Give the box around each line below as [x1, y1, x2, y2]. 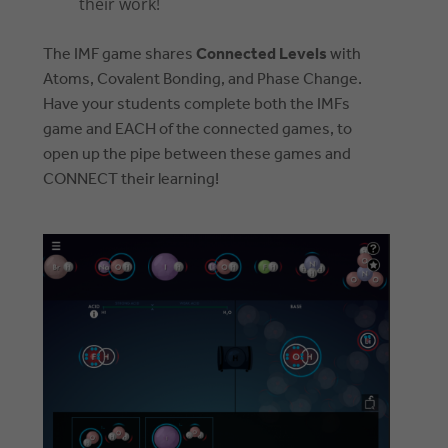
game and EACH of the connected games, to [43, 113, 353, 145]
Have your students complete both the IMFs [43, 88, 351, 120]
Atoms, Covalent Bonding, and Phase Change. [43, 63, 363, 95]
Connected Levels [196, 38, 328, 70]
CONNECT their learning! [43, 163, 220, 195]
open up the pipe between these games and [43, 138, 352, 170]
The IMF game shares [43, 38, 197, 70]
